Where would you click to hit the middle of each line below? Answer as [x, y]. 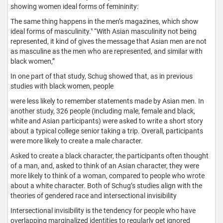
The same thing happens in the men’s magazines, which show [105, 21]
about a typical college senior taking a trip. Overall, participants [107, 131]
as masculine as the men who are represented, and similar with [107, 51]
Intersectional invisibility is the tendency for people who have [103, 210]
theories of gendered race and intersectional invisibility [94, 195]
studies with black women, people [62, 86]
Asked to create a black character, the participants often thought [110, 156]
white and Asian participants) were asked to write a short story [107, 121]
